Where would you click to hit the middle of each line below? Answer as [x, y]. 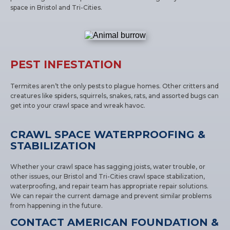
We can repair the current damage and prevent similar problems [111, 196]
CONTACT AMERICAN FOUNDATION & [115, 222]
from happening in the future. [57, 205]
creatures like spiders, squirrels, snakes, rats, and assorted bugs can [115, 95]
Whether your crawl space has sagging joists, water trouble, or [108, 166]
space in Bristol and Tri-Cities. [56, 7]
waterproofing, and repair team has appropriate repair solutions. [110, 186]
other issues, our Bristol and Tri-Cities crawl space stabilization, [108, 176]
